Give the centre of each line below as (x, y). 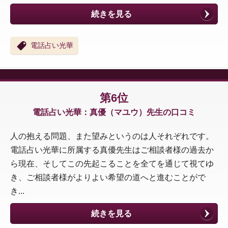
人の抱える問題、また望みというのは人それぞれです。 (112, 136)
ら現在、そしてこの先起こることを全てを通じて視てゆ (112, 164)
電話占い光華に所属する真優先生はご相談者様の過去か (112, 150)
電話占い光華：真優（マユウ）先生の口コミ (114, 112)
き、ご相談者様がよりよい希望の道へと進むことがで (108, 178)
